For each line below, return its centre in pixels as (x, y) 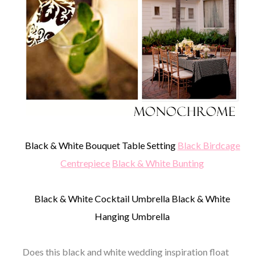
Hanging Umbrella (132, 216)
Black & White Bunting (158, 163)
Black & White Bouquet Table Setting (101, 146)
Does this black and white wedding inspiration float (125, 252)
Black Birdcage (209, 146)
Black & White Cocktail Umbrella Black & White (132, 199)
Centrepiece (85, 163)
